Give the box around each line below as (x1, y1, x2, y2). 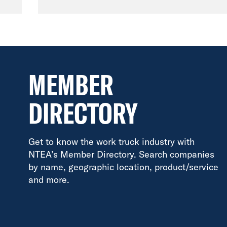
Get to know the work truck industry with (28, 136, 195, 147)
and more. (28, 174, 69, 185)
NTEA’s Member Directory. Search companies (28, 148, 214, 160)
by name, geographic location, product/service (28, 161, 218, 173)
